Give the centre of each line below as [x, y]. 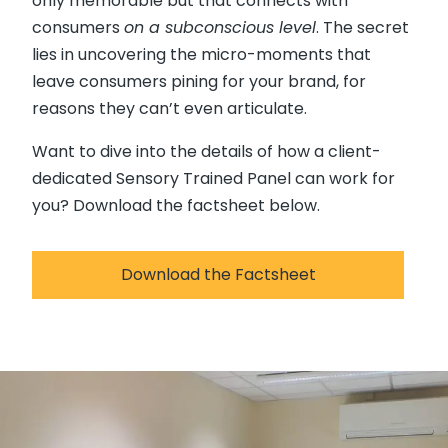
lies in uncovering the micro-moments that [201, 54]
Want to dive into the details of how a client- [206, 151]
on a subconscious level [220, 27]
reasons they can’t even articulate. [169, 108]
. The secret [362, 27]
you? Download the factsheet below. [176, 205]
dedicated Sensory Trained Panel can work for [213, 178]
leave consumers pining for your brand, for [199, 81]
